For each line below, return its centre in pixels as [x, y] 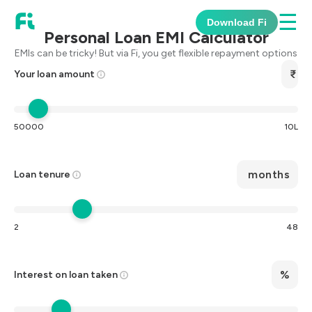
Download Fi [237, 22]
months [267, 174]
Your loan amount [54, 74]
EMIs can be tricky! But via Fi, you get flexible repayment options [156, 53]
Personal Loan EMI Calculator [156, 37]
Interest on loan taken [66, 274]
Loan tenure [42, 174]
